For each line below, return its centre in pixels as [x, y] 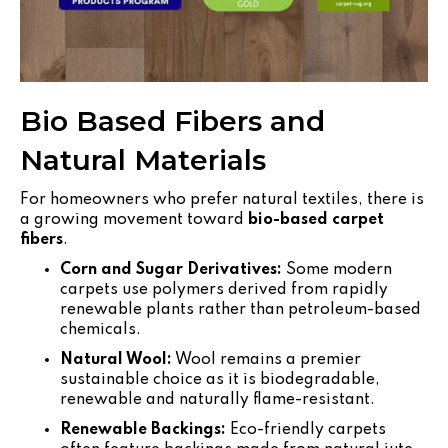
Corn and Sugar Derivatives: [171, 269]
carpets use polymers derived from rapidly [224, 289]
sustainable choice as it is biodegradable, [220, 379]
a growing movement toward [134, 219]
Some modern [337, 269]
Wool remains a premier [266, 359]
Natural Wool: [116, 359]
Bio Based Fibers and [172, 120]
